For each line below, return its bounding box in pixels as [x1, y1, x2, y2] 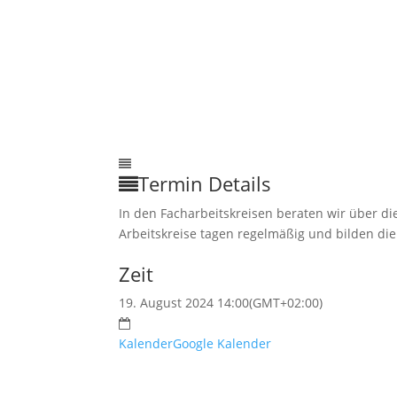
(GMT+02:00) [249, 294, 323, 311]
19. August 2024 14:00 [119, 294, 250, 311]
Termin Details [138, 170, 272, 197]
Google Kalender [173, 335, 272, 352]
